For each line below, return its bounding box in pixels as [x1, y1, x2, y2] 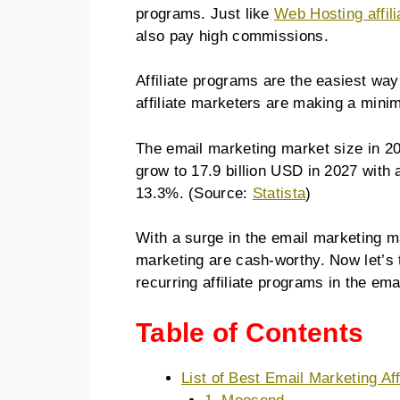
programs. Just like [136, 4, 275, 22]
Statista [252, 184, 306, 202]
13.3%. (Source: [136, 184, 253, 202]
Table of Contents [136, 317, 364, 347]
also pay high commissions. [136, 27, 329, 45]
